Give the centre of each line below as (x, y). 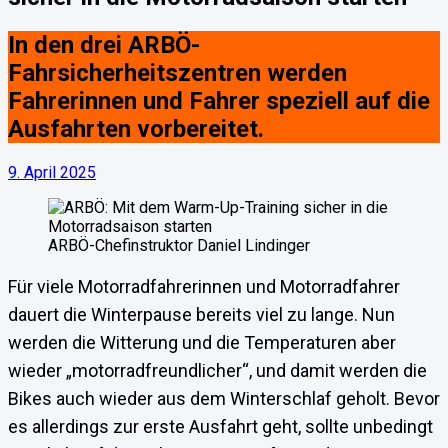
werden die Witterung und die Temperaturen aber (202, 343)
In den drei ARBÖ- (104, 45)
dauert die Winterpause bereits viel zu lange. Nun (201, 315)
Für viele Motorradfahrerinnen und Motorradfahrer (204, 287)
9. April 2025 (52, 173)
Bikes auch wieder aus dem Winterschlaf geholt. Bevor (224, 399)
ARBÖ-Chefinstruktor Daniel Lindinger (179, 246)
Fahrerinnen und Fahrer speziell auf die (219, 101)
